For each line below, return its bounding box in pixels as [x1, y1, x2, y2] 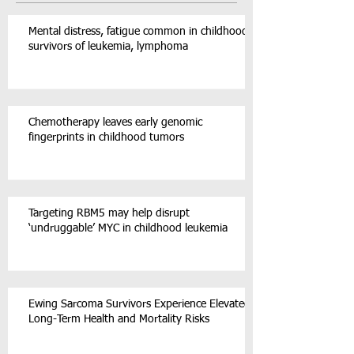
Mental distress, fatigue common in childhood [28, 26, 248, 37]
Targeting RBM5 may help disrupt [28, 208, 190, 219]
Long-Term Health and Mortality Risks [28, 314, 209, 325]
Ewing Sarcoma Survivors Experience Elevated [28, 299, 250, 310]
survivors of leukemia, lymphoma [28, 41, 188, 52]
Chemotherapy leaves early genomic [28, 117, 202, 128]
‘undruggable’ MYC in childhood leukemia [28, 223, 228, 234]
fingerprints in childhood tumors [28, 132, 184, 143]
